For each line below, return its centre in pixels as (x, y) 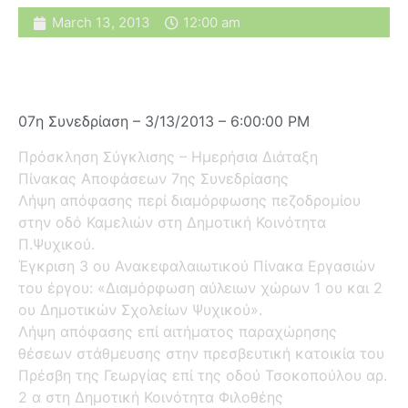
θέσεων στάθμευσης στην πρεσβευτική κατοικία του (201, 353)
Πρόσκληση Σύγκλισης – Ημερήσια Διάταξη (168, 156)
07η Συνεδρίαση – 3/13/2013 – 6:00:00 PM (164, 122)
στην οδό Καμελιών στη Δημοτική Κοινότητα (172, 222)
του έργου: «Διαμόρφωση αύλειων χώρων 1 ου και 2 (200, 287)
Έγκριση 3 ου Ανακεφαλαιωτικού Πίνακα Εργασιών (197, 265)
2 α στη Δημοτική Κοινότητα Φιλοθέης (151, 397)
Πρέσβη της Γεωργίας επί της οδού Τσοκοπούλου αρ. (203, 375)
